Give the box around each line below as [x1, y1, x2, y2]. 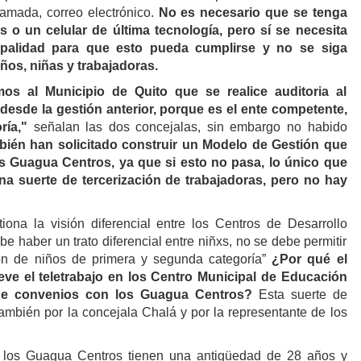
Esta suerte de [258, 288, 347, 302]
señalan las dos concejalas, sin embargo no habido [27, 120, 347, 135]
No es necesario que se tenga [158, 6, 347, 20]
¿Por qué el [272, 252, 347, 267]
